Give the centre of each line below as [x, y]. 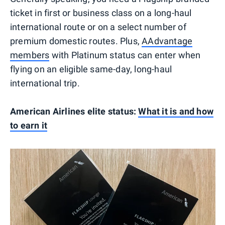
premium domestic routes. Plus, [76, 41]
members [30, 55]
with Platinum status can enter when [125, 55]
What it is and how [176, 111]
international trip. [45, 83]
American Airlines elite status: [74, 111]
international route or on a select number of [98, 27]
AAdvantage [167, 41]
